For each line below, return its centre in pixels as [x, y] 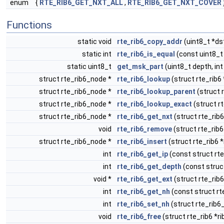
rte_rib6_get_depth [149, 166]
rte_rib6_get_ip [142, 154]
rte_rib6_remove [144, 129]
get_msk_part [140, 66]
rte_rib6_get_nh [143, 191]
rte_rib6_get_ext [145, 179]
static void [95, 41]
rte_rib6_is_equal [146, 54]
